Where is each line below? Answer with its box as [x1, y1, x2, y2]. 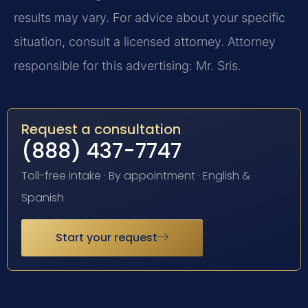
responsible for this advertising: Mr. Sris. [14, 58, 241, 73]
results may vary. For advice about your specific [14, 10, 285, 25]
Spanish [21, 190, 64, 206]
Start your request [56, 229, 157, 245]
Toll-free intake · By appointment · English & [21, 168, 250, 184]
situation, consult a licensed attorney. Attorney [14, 34, 276, 49]
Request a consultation [21, 120, 181, 140]
